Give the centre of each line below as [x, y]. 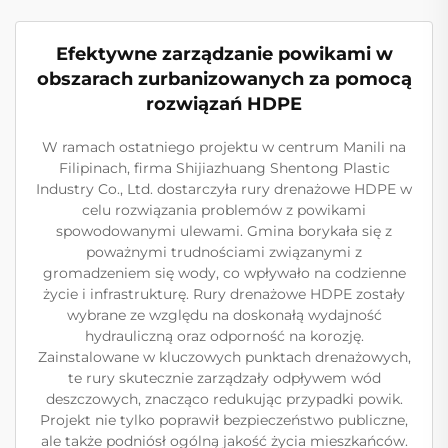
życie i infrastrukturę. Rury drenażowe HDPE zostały [224, 293]
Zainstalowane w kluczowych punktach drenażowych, [224, 356]
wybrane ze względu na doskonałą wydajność [224, 314]
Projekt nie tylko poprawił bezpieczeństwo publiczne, [224, 419]
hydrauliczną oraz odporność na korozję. [224, 335]
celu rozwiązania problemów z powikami [224, 209]
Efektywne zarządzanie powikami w [224, 53]
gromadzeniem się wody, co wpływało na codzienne [224, 272]
